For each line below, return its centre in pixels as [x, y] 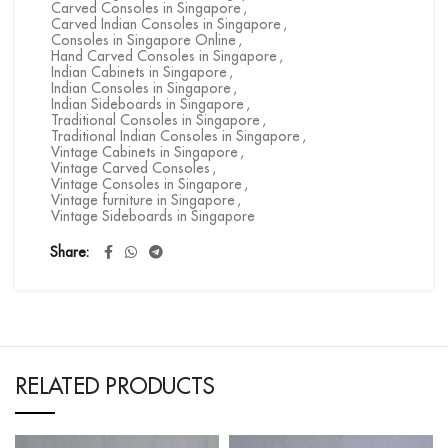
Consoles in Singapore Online [143, 39]
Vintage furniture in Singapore [143, 199]
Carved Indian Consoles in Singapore [166, 23]
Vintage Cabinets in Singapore [144, 151]
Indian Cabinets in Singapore [139, 71]
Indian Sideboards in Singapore [147, 103]
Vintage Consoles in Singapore [146, 183]
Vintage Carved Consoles [130, 167]
